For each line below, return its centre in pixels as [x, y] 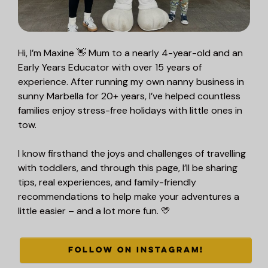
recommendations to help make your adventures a [129, 197]
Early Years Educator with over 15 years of [110, 68]
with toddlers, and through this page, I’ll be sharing [128, 168]
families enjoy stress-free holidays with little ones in [130, 111]
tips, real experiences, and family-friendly [107, 182]
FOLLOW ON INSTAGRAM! [136, 251]
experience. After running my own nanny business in [131, 82]
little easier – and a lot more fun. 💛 [94, 211]
